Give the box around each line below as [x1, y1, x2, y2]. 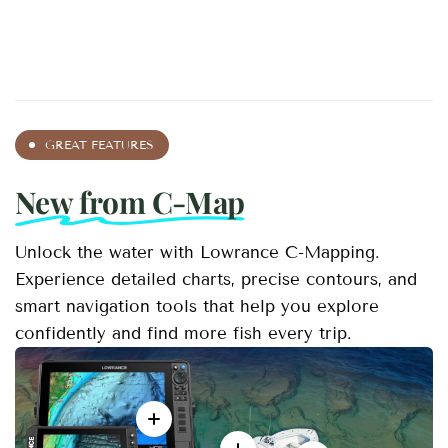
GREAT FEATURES [45, 137, 154, 153]
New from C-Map [15, 181, 245, 222]
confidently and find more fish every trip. [15, 322, 353, 344]
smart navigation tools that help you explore [15, 295, 380, 317]
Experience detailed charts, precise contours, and [15, 268, 418, 290]
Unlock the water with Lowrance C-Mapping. [15, 241, 381, 263]
